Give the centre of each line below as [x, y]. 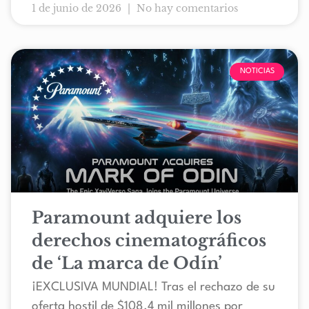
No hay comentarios [186, 9]
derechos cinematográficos [149, 241]
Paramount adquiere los [137, 218]
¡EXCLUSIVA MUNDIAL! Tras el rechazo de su [153, 288]
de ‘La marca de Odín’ [127, 263]
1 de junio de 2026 [78, 9]
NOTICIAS [257, 72]
